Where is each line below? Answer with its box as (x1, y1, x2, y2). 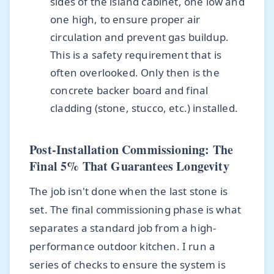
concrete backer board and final (50, 83, 209, 98)
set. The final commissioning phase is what (29, 202, 242, 217)
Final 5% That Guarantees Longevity (29, 157, 229, 176)
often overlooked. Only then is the (50, 65, 220, 80)
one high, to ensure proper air (50, 12, 201, 27)
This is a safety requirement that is (50, 48, 222, 62)
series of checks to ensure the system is (29, 257, 226, 272)
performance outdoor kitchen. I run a (29, 239, 216, 254)
